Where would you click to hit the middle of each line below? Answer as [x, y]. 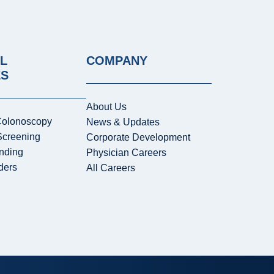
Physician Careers [126, 153]
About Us [106, 107]
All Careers [110, 168]
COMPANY [117, 61]
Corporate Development [138, 138]
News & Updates [123, 122]
